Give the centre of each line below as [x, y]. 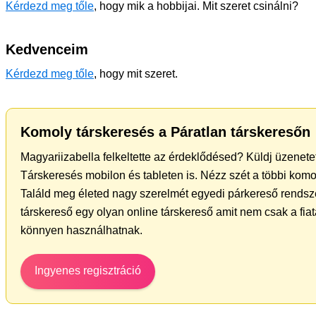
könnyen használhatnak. [81, 230]
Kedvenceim [47, 49]
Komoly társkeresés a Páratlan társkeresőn [165, 132]
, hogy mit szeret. [136, 74]
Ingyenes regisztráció [88, 271]
